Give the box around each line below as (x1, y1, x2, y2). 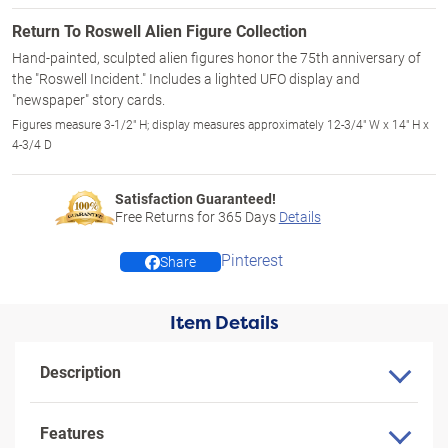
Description (40, 361, 121, 382)
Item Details (169, 311, 279, 335)
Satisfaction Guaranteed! (114, 189, 276, 208)
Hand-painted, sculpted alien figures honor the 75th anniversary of (12, 48, 421, 67)
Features (40, 422, 104, 443)
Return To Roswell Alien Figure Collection (12, 20, 307, 41)
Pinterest (221, 249, 283, 270)
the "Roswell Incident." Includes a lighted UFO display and (12, 69, 360, 88)
